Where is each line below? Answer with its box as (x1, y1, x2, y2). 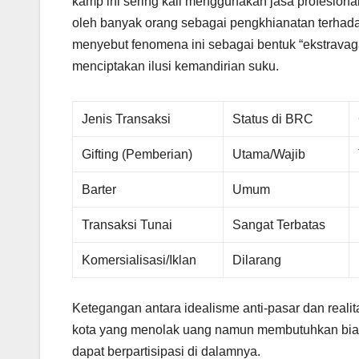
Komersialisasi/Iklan (82, 253, 197, 268)
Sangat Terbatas (232, 218, 326, 232)
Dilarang (232, 253, 282, 268)
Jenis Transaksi (82, 112, 171, 127)
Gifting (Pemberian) (82, 147, 193, 162)
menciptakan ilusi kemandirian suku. (72, 59, 279, 74)
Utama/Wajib (232, 147, 306, 162)
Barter (82, 183, 117, 197)
